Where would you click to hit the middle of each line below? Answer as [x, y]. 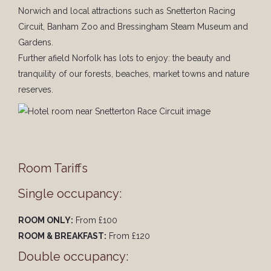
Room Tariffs [53, 168]
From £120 [128, 236]
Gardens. [36, 42]
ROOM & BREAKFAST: [62, 236]
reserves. [36, 90]
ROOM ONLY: [46, 220]
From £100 [95, 220]
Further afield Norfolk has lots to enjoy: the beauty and [124, 58]
